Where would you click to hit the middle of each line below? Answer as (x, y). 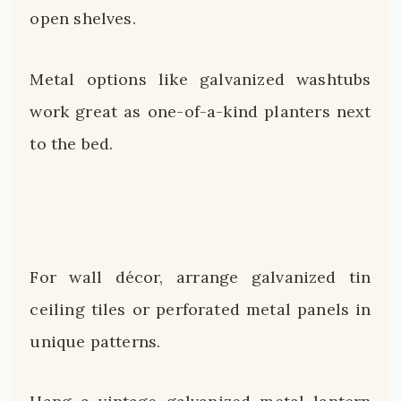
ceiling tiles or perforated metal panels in (200, 309)
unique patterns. (95, 341)
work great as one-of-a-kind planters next (200, 111)
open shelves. (83, 19)
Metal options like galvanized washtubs (200, 79)
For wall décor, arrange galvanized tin (200, 277)
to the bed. (72, 143)
